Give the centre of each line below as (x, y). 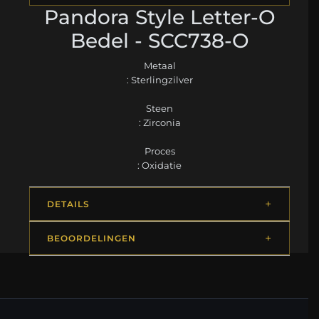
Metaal (159, 65)
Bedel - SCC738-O (159, 40)
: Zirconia (159, 122)
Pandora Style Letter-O (159, 17)
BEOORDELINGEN (91, 238)
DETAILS (68, 204)
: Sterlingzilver (159, 79)
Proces (159, 151)
